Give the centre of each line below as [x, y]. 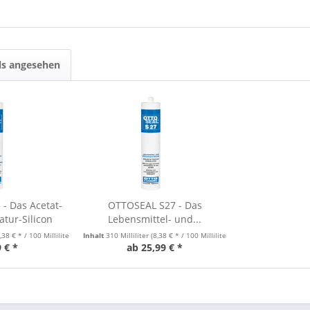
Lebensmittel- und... [155, 219]
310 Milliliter [129, 235]
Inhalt [95, 235]
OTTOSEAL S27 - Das [155, 205]
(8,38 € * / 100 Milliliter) [191, 235]
